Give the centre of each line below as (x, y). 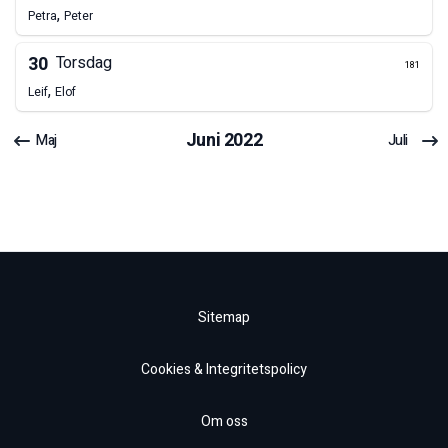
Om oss (224, 422)
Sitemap (224, 318)
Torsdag (84, 63)
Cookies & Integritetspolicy (224, 370)
